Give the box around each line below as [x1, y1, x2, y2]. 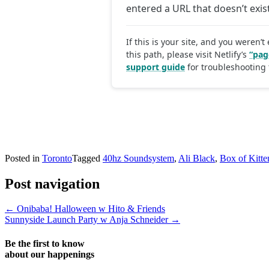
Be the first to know [5, 238, 85, 249]
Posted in [5, 153, 42, 163]
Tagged [72, 153, 103, 163]
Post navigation [5, 175, 100, 192]
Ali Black [178, 153, 215, 163]
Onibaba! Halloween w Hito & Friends [14, 204, 165, 214]
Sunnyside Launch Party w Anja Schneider [5, 214, 171, 225]
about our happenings [5, 249, 94, 259]
